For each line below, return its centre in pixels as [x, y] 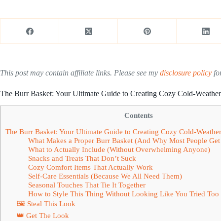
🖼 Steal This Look [46, 203]
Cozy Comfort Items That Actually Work [90, 167]
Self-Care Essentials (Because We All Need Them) [105, 176]
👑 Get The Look [43, 215]
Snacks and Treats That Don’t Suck [82, 158]
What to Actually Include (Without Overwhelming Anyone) [119, 149]
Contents [139, 115]
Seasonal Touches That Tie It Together [87, 184]
